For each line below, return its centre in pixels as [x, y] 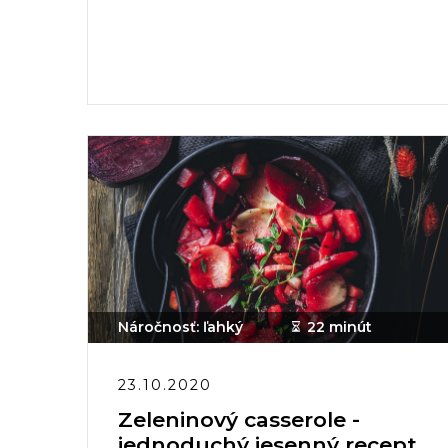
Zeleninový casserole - [239, 419]
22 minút [339, 327]
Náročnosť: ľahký [180, 327]
